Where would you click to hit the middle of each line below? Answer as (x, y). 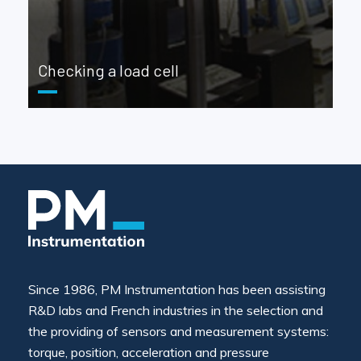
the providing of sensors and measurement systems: (178, 331)
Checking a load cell (108, 70)
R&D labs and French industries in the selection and (176, 310)
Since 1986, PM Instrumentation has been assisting (177, 289)
